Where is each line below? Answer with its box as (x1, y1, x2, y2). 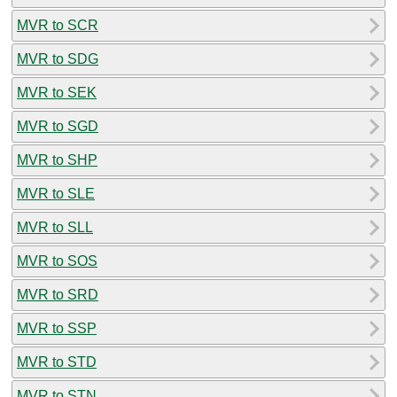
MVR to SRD (17, 286, 98, 302)
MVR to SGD (17, 118, 98, 134)
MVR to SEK (17, 84, 97, 100)
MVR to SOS (17, 253, 97, 269)
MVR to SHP (17, 152, 97, 167)
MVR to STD (17, 354, 97, 370)
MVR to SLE (17, 185, 95, 201)
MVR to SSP (17, 320, 97, 336)
